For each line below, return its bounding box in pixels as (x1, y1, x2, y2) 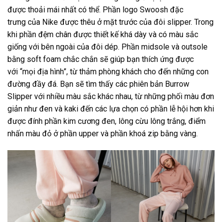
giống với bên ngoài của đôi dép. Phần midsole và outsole (7, 42, 208, 52)
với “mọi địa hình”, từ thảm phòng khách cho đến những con (7, 67, 209, 77)
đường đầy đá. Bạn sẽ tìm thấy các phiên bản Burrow (7, 79, 189, 89)
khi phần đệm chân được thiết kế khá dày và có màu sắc (7, 30, 198, 40)
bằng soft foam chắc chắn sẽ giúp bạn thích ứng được (7, 55, 194, 64)
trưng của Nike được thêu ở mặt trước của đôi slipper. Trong (7, 17, 214, 27)
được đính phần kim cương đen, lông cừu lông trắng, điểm (7, 116, 206, 126)
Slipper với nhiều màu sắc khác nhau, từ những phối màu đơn (7, 92, 214, 102)
